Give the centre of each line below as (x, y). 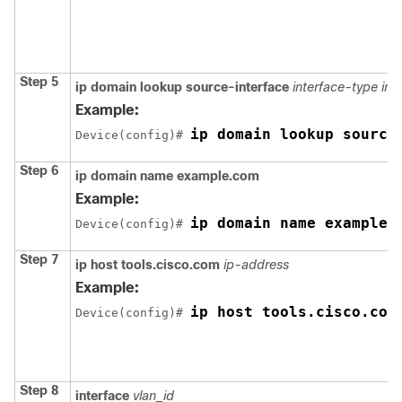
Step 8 (39, 390)
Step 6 (39, 170)
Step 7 (39, 259)
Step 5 (39, 81)
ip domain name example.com (167, 175)
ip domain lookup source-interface (182, 87)
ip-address (256, 264)
